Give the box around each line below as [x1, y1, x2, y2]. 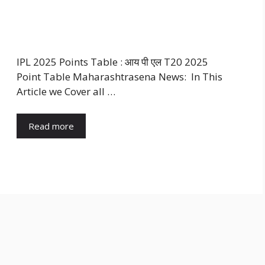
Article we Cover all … [17, 84, 115, 98]
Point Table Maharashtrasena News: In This [17, 69, 222, 83]
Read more [28, 120, 74, 132]
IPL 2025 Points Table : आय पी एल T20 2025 [17, 54, 208, 69]
